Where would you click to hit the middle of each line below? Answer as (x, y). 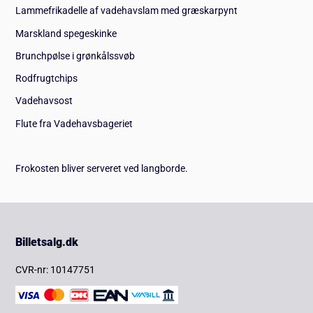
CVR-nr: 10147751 (56, 269)
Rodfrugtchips (47, 79)
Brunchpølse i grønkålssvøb (75, 56)
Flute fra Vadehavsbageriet (74, 123)
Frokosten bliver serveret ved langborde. (102, 169)
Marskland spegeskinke (66, 33)
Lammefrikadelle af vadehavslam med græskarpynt (127, 11)
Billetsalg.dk (47, 242)
